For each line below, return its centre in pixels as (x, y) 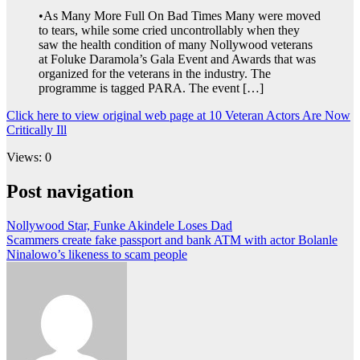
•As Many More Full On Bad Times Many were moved (180, 16)
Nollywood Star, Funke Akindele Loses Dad (119, 226)
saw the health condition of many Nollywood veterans (176, 45)
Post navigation (70, 192)
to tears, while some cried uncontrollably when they (169, 31)
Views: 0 (29, 157)
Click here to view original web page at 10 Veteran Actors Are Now (178, 116)
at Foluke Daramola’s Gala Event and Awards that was (177, 59)
